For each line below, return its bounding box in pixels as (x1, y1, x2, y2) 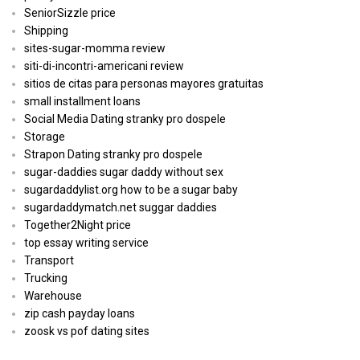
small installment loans (24, 95, 141, 108)
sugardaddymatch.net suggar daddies (24, 201, 217, 215)
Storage (24, 130, 65, 144)
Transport (24, 254, 74, 268)
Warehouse (24, 289, 82, 303)
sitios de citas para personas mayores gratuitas (24, 77, 264, 91)
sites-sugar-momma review (24, 42, 166, 55)
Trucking (24, 272, 67, 285)
